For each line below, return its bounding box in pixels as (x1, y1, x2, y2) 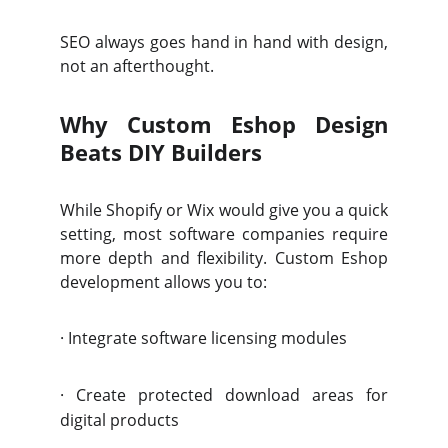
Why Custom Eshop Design (60, 109, 388, 139)
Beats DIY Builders (60, 137, 262, 167)
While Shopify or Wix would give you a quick (60, 199, 388, 221)
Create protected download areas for (76, 384, 388, 406)
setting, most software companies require (60, 223, 388, 245)
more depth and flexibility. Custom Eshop (60, 247, 388, 269)
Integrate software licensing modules (68, 327, 347, 349)
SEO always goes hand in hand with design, (60, 31, 388, 53)
